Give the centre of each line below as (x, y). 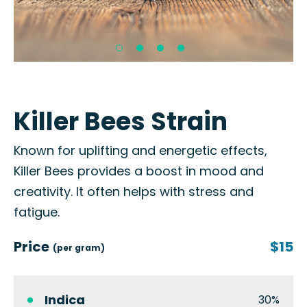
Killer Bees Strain (121, 122)
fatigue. (37, 212)
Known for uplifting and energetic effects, (140, 150)
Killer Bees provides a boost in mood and (139, 171)
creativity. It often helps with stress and (134, 192)
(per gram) (79, 248)
